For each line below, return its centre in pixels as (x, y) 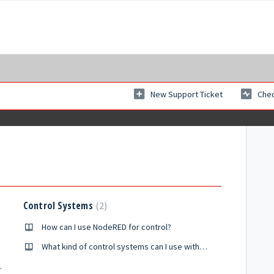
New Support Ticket (187, 94)
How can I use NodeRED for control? (106, 227)
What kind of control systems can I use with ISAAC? (203, 246)
